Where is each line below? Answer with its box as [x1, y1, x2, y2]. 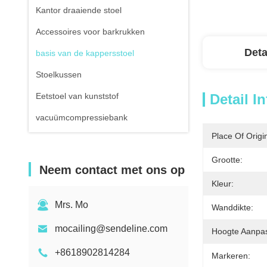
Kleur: [212, 179, 234, 188]
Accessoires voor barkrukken [36, 27, 145, 36]
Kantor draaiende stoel [36, 5, 122, 15]
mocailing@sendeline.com [55, 223, 167, 234]
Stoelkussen [36, 70, 82, 79]
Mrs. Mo [55, 200, 88, 210]
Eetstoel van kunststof [36, 91, 119, 101]
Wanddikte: [212, 203, 253, 212]
